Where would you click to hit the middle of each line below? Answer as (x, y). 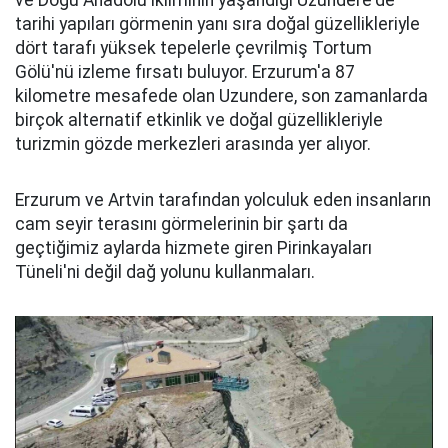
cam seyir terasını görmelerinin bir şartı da (181, 224)
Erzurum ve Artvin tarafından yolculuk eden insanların (223, 200)
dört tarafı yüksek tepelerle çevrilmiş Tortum (193, 48)
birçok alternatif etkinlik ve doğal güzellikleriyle (199, 120)
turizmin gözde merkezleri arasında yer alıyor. (193, 144)
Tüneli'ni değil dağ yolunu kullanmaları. (165, 272)
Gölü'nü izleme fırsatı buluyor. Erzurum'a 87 (185, 72)
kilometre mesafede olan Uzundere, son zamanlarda (221, 96)
